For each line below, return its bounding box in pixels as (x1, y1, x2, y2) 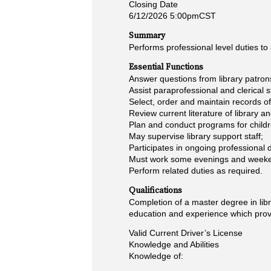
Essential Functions (129, 62, 203, 73)
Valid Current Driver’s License (129, 228, 243, 238)
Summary (129, 30, 165, 41)
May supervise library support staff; (129, 131, 263, 141)
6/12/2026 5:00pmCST (129, 11, 216, 21)
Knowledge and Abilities (129, 240, 219, 249)
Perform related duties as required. (129, 166, 263, 175)
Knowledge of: (129, 251, 183, 261)
